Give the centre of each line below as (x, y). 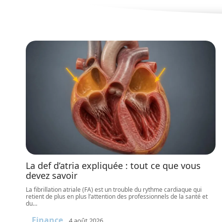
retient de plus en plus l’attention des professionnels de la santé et (117, 196)
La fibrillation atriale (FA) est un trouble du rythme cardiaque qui (114, 190)
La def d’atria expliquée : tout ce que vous (113, 166)
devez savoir (52, 175)
